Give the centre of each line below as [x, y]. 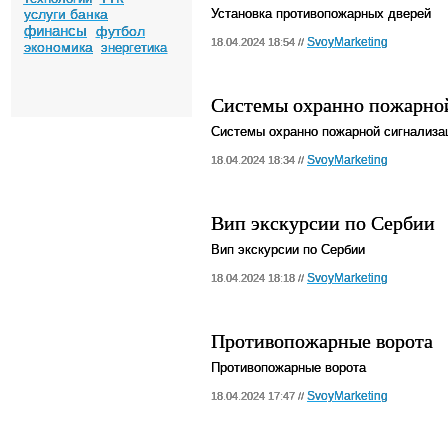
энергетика [134, 47]
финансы [55, 30]
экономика [58, 47]
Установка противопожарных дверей [321, 13]
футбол [120, 31]
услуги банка [65, 14]
